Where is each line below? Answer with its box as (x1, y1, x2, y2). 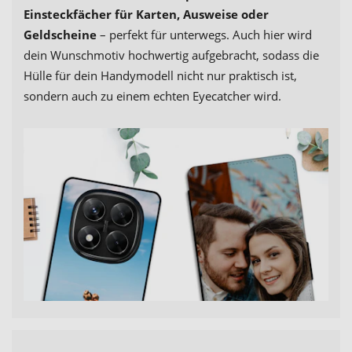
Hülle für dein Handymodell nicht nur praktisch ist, (24, 67, 297, 83)
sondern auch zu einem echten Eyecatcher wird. (24, 87, 281, 104)
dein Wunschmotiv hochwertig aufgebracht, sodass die (24, 46, 319, 63)
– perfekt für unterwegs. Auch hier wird (100, 26, 312, 42)
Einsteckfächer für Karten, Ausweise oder (24, 5, 269, 22)
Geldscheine (24, 26, 100, 42)
